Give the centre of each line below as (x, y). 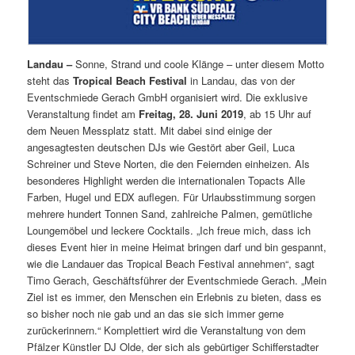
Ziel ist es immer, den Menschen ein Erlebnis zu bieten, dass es (175, 297)
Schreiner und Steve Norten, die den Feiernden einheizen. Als (169, 164)
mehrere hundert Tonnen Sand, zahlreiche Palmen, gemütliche (170, 214)
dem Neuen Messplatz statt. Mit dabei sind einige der (150, 131)
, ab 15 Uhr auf (278, 114)
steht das (50, 81)
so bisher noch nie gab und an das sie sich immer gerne (156, 314)
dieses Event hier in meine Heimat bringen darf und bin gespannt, (177, 247)
